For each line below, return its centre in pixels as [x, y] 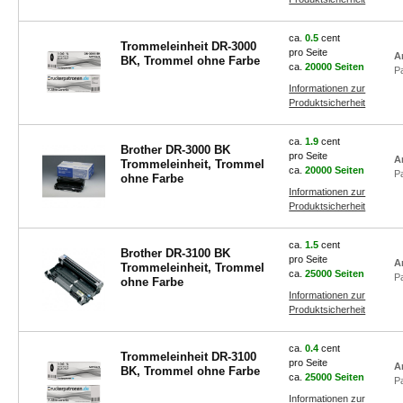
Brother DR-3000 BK [175, 150]
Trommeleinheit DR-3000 [188, 46]
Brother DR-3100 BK [175, 253]
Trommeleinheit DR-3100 [188, 357]
